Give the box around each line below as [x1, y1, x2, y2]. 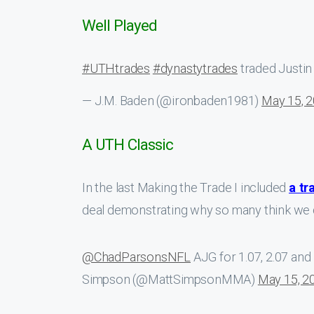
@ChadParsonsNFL [82, 250, 191, 264]
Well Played [82, 16, 157, 34]
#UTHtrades [82, 61, 151, 76]
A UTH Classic [82, 135, 173, 153]
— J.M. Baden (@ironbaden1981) [82, 93, 262, 108]
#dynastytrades [152, 61, 238, 76]
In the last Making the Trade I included [82, 180, 289, 195]
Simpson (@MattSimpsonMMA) [82, 272, 258, 287]
